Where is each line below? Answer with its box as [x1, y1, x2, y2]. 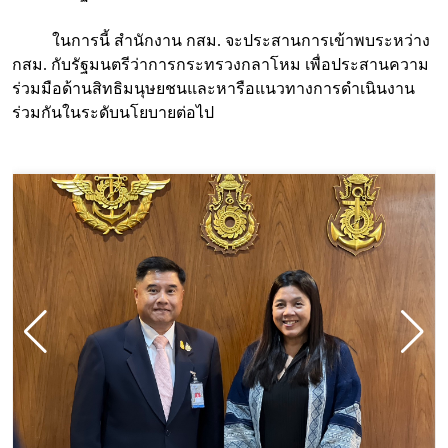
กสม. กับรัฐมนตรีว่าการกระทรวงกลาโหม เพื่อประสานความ [12, 56, 429, 73]
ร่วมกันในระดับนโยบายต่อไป [12, 104, 214, 121]
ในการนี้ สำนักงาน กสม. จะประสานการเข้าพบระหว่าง [12, 32, 430, 49]
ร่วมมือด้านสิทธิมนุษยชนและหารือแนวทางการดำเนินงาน [12, 80, 415, 97]
